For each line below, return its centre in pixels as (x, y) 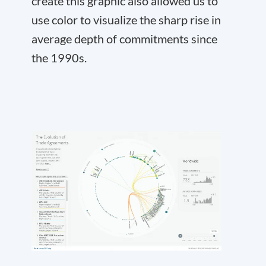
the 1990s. (59, 58)
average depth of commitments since (124, 39)
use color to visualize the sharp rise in (126, 20)
